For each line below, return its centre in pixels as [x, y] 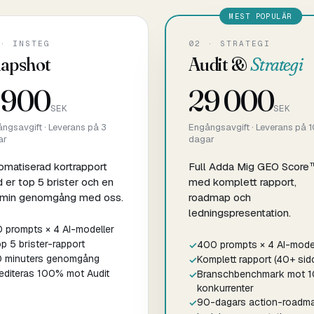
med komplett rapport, [243, 182]
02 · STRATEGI [230, 43]
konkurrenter [225, 288]
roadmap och [220, 197]
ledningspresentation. [240, 212]
